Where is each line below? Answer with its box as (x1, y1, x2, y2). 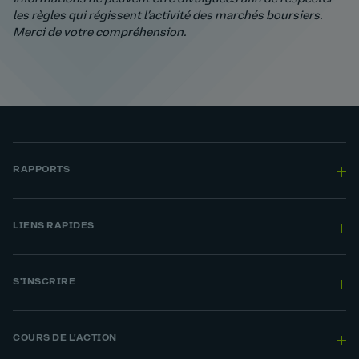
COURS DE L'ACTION (13, 333, 117, 343)
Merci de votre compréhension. (13, 27, 186, 39)
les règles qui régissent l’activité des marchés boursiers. (13, 10, 322, 22)
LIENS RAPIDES (13, 221, 95, 231)
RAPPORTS (13, 165, 70, 175)
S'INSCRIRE (13, 277, 75, 287)
